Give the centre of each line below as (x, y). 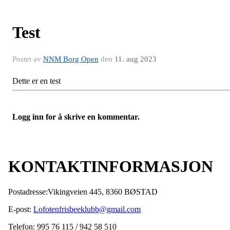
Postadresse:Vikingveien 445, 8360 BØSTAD (83, 191)
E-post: (21, 209)
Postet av (28, 59)
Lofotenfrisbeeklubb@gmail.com (87, 209)
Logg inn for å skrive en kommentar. (76, 117)
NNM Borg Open (71, 59)
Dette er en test (36, 81)
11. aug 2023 (136, 59)
